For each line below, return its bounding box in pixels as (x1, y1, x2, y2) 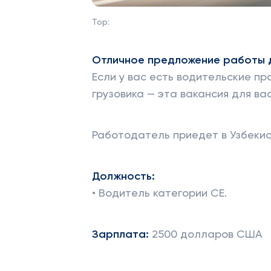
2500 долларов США (152, 229, 263, 240)
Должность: (92, 171, 155, 182)
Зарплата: (92, 229, 152, 240)
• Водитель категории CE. (92, 188, 227, 199)
